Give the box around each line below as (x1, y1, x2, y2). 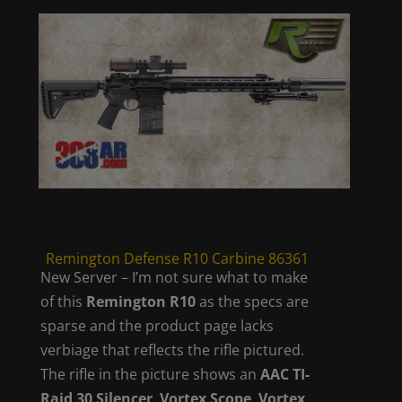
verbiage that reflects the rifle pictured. (40, 339, 305, 360)
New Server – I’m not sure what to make (40, 267, 309, 287)
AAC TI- (260, 363, 310, 384)
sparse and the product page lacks (40, 315, 275, 336)
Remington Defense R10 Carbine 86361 (45, 248, 309, 268)
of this (40, 291, 87, 311)
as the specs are (196, 291, 310, 311)
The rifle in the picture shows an (40, 363, 261, 384)
